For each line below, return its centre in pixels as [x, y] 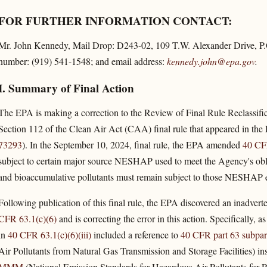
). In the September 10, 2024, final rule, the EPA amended [132, 145]
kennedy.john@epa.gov [211, 61]
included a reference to [136, 235]
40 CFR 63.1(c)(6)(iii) [49, 235]
